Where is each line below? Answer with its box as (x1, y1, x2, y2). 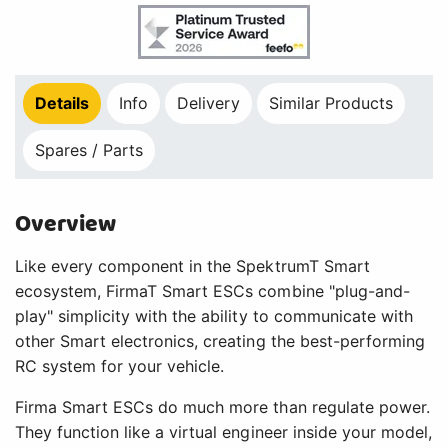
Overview (15, 206, 117, 242)
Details (35, 93, 90, 114)
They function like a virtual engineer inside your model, (15, 421, 432, 442)
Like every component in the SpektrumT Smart (15, 255, 370, 276)
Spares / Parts (35, 139, 144, 160)
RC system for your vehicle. (15, 355, 225, 376)
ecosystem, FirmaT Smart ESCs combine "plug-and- (15, 280, 410, 301)
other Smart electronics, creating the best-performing (15, 330, 425, 351)
